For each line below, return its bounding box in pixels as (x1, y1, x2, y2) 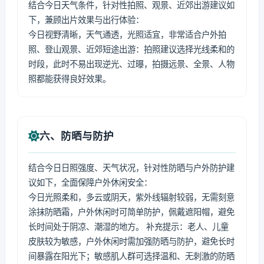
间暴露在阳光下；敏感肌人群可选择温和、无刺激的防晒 (28, 251, 235, 261)
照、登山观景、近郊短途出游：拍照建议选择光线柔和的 (28, 44, 235, 54)
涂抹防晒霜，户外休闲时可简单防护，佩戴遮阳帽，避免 (28, 207, 235, 217)
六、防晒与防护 (39, 130, 114, 142)
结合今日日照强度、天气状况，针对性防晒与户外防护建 (28, 163, 235, 173)
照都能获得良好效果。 (28, 74, 111, 84)
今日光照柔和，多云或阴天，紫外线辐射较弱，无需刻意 (28, 192, 235, 202)
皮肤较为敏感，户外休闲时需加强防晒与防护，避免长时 (28, 236, 235, 246)
